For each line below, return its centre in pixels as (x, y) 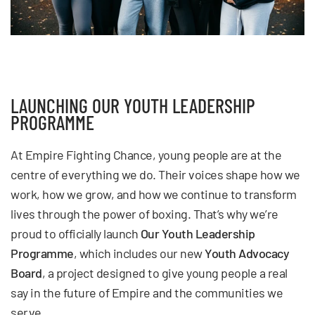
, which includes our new (139, 253)
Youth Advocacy (247, 253)
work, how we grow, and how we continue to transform (154, 194)
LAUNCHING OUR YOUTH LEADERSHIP (133, 105)
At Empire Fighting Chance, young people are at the (146, 154)
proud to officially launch (76, 233)
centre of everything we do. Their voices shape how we (155, 174)
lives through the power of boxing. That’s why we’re (144, 213)
